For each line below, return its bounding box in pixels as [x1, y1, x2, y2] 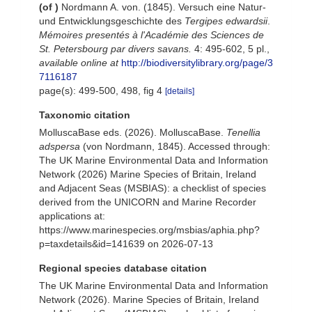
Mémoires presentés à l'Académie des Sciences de [39, 29, 264, 40]
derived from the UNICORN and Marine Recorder [39, 196, 256, 208]
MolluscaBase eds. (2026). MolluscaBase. [39, 127, 226, 138]
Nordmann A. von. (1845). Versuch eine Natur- [61, 1, 266, 13]
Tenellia [226, 127, 260, 138]
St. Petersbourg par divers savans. [39, 43, 192, 54]
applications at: [39, 210, 105, 221]
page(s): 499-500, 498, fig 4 [39, 85, 165, 96]
